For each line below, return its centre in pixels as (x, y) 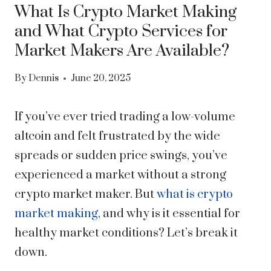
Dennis (44, 79)
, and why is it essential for (169, 214)
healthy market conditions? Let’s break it (126, 233)
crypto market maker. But (86, 195)
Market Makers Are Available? (122, 51)
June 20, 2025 (101, 79)
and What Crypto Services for (121, 31)
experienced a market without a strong (120, 175)
